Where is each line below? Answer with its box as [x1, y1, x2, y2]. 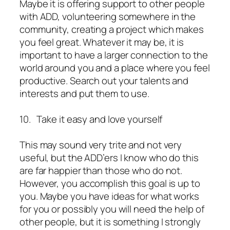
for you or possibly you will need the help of [20, 202, 204, 216]
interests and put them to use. [20, 87, 149, 101]
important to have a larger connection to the [20, 48, 208, 62]
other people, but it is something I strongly [20, 215, 201, 229]
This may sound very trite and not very [20, 138, 182, 152]
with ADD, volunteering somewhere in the [20, 10, 196, 24]
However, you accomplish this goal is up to [20, 177, 200, 190]
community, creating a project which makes [20, 23, 204, 36]
